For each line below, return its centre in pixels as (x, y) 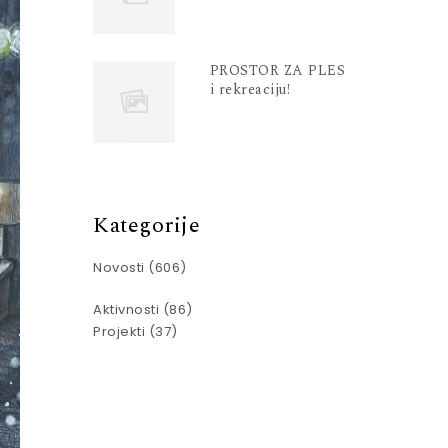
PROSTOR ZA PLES (277, 71)
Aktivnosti (126, 310)
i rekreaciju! (250, 90)
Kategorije (147, 225)
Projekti (119, 332)
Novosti (119, 268)
